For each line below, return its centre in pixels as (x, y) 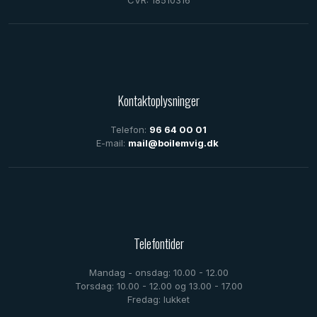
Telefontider (158, 244)
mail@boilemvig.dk (173, 143)
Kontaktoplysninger (158, 101)
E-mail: (112, 143)
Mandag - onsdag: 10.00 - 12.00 (158, 273)
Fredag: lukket (158, 300)
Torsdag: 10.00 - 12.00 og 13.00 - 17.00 (158, 286)
